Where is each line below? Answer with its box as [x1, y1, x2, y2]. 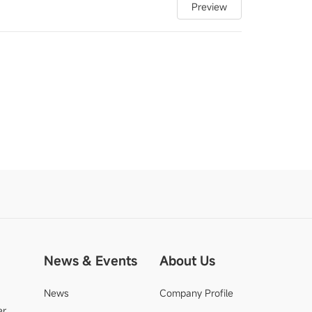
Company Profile [159, 286, 233, 299]
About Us [159, 252, 215, 269]
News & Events [43, 252, 137, 269]
